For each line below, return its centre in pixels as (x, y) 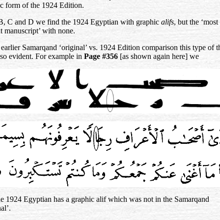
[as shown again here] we (160, 56)
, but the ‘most (196, 22)
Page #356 (102, 56)
